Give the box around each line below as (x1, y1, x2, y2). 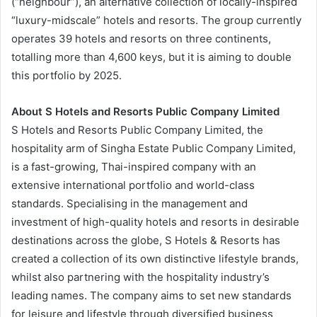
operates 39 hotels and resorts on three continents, (11, 31, 271, 45)
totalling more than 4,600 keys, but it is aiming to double (11, 50, 292, 64)
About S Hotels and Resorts (11, 104, 153, 118)
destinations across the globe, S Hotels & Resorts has (11, 233, 280, 247)
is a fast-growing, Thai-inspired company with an (11, 159, 256, 173)
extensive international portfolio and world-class (11, 178, 255, 192)
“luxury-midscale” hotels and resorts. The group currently (11, 13, 301, 27)
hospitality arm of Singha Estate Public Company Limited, (11, 141, 296, 155)
